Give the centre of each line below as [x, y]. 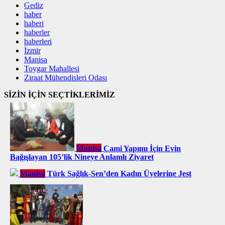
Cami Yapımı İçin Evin [142, 148]
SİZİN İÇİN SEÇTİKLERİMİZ [60, 95]
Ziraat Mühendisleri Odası [66, 78]
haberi [34, 24]
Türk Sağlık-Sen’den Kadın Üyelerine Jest [119, 173]
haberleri [38, 42]
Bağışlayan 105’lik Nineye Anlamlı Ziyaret [82, 157]
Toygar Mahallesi [52, 69]
